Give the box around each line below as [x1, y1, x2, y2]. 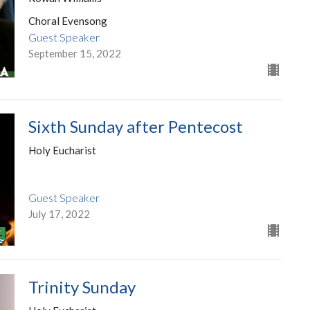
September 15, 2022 [28, 46, 121, 60]
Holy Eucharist [28, 143, 96, 156]
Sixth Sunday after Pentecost [28, 116, 243, 136]
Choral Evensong [28, 14, 107, 27]
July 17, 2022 [28, 208, 90, 221]
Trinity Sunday [28, 277, 136, 298]
